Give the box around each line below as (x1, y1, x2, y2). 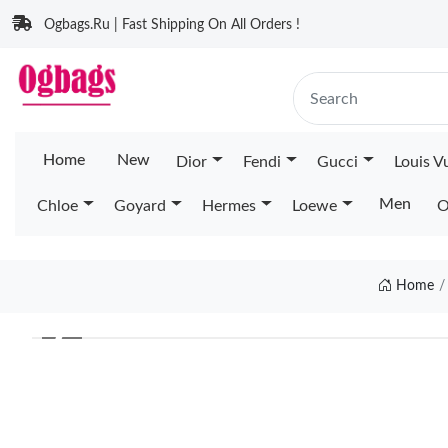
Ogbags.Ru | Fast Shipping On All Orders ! (44, 18, 300, 32)
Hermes (201, 198, 256, 214)
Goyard (113, 198, 166, 214)
